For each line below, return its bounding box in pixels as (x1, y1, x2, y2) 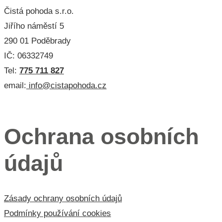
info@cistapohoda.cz (26, 80, 107, 90)
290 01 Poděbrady (4, 36, 71, 46)
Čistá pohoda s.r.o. (4, 6, 81, 16)
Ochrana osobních (4, 124, 199, 150)
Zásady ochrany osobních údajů (4, 194, 122, 204)
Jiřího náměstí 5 (4, 21, 64, 31)
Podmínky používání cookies (4, 209, 111, 219)
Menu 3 (4, 97, 28, 105)
